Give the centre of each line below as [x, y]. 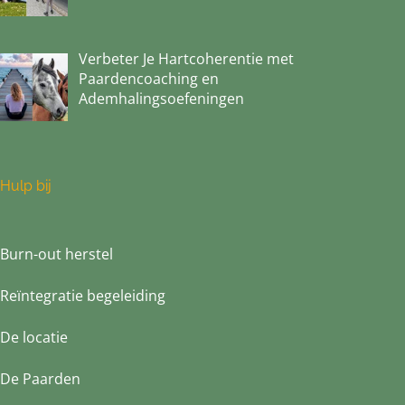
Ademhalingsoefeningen [161, 99]
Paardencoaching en [149, 79]
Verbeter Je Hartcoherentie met [186, 59]
